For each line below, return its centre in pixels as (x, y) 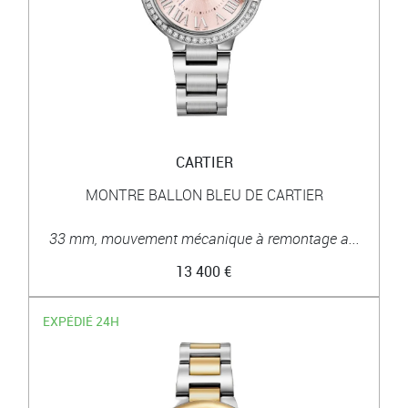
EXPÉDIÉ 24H (82, 321)
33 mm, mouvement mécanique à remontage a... (204, 238)
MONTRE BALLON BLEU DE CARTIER (204, 194)
